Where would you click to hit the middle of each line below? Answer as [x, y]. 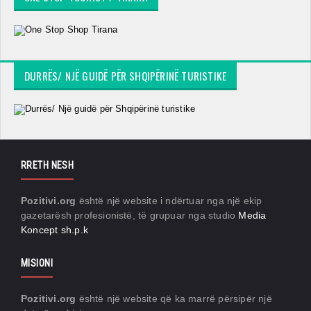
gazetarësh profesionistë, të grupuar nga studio [130, 215]
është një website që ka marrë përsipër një [174, 299]
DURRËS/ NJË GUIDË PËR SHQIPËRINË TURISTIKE [126, 76]
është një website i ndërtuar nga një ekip [169, 201]
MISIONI [37, 263]
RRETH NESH [48, 165]
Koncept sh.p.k [54, 230]
